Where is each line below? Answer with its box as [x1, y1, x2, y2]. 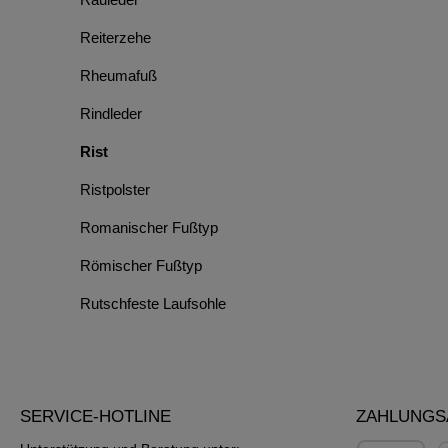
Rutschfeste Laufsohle [80, 295, 226, 312]
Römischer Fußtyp [80, 257, 202, 274]
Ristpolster [80, 181, 150, 198]
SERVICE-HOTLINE [20, 406, 171, 426]
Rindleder [80, 105, 142, 122]
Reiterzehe [80, 29, 151, 46]
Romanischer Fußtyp [80, 219, 218, 236]
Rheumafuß [80, 67, 157, 84]
